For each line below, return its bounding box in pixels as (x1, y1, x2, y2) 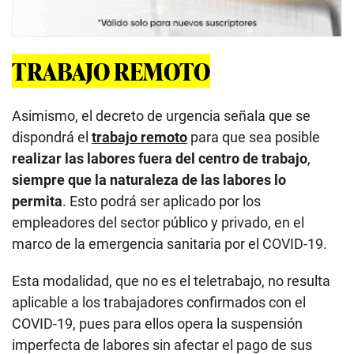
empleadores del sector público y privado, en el (12, 213, 304, 231)
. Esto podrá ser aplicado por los (62, 192, 261, 209)
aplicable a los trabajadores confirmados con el (12, 293, 306, 311)
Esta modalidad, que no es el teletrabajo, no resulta (12, 272, 330, 289)
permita (12, 192, 62, 209)
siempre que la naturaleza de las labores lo (12, 171, 286, 188)
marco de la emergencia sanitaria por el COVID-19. (12, 235, 327, 252)
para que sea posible (187, 128, 320, 145)
